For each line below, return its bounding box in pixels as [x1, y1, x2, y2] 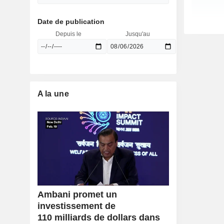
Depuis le [55, 30, 81, 37]
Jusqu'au [125, 30, 150, 37]
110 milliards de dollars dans [37, 212, 160, 223]
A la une [37, 89, 69, 98]
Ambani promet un [37, 189, 117, 200]
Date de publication [37, 17, 104, 25]
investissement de [37, 201, 115, 211]
